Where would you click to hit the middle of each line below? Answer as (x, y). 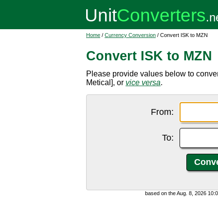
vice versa (143, 82)
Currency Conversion (130, 35)
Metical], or (106, 82)
